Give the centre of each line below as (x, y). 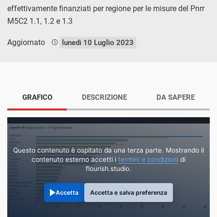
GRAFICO (37, 97)
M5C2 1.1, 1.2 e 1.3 (40, 21)
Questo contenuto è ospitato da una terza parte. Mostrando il (108, 150)
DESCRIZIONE (104, 97)
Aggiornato (27, 42)
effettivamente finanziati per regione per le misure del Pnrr (106, 8)
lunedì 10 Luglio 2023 (98, 42)
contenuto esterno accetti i (75, 159)
